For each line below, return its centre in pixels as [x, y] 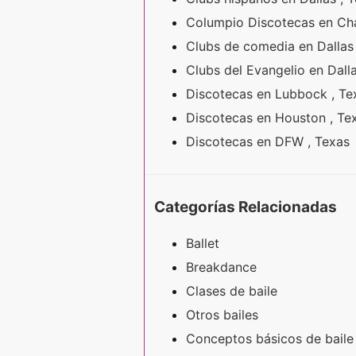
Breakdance [221, 267]
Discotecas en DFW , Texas [270, 142]
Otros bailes [222, 314]
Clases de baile [232, 290]
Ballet [203, 243]
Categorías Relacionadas [246, 207]
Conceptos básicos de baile [270, 338]
